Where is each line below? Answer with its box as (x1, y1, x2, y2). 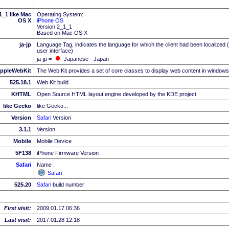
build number (51, 181, 84, 188)
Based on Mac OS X (37, 29, 87, 36)
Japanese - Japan (64, 55, 109, 62)
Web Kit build (37, 79, 68, 85)
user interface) (37, 47, 73, 54)
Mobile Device (37, 138, 72, 144)
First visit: (4, 204, 31, 211)
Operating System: (37, 11, 83, 17)
